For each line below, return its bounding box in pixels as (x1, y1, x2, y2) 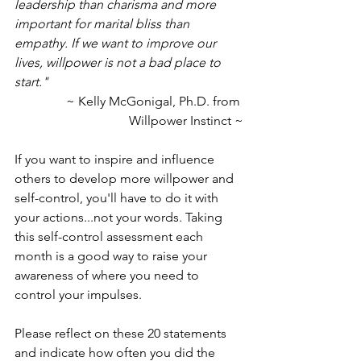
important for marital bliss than (15, 16, 193, 32)
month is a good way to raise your (15, 248, 210, 264)
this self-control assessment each (15, 229, 206, 245)
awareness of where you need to (15, 268, 202, 284)
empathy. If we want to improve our (15, 35, 219, 52)
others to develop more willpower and (15, 171, 237, 187)
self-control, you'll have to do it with (15, 190, 222, 206)
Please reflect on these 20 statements (15, 326, 230, 342)
